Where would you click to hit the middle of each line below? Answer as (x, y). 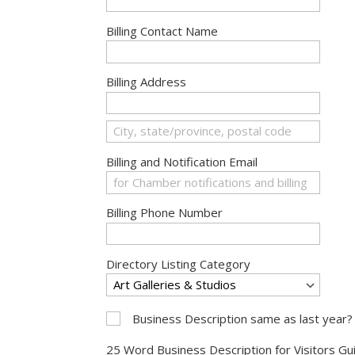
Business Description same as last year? (243, 319)
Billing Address (147, 82)
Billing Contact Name (162, 31)
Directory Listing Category (179, 264)
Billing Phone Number (165, 213)
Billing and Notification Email (182, 162)
